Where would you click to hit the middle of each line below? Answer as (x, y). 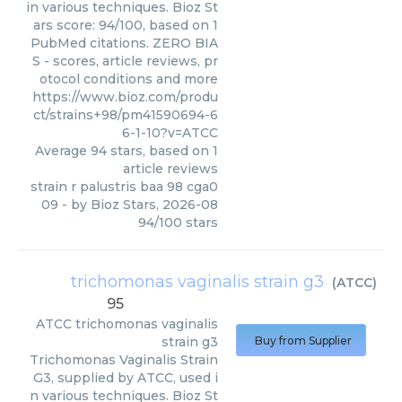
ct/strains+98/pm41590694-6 (126, 115)
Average (63, 151)
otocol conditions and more (129, 79)
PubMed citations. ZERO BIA (124, 43)
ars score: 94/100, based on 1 (126, 25)
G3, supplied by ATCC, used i (126, 378)
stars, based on (160, 151)
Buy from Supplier (303, 341)
